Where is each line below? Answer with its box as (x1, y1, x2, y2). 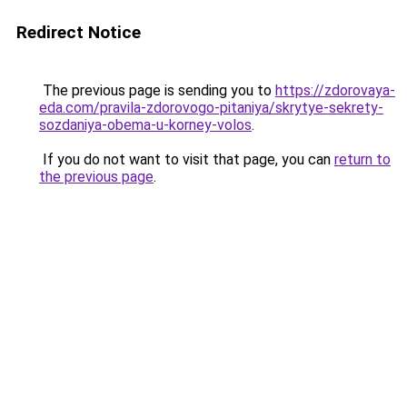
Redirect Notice (16, 22, 141, 43)
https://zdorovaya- (275, 82, 395, 99)
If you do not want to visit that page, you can (39, 151, 334, 168)
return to (334, 151, 391, 168)
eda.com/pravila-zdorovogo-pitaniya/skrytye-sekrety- (39, 99, 383, 116)
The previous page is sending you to (39, 82, 275, 99)
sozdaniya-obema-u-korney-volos (39, 116, 252, 134)
